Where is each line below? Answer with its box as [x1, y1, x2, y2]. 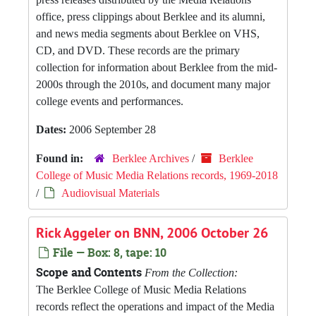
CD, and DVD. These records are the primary [36, 44, 240, 56]
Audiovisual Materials [61, 187, 159, 199]
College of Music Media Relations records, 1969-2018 [36, 169, 278, 181]
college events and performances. [36, 95, 183, 107]
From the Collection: [145, 267, 238, 279]
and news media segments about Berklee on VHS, [36, 28, 260, 39]
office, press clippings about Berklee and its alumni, [36, 11, 265, 23]
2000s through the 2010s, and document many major [36, 78, 270, 90]
